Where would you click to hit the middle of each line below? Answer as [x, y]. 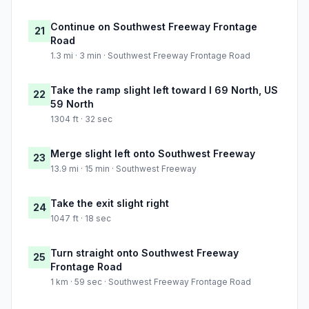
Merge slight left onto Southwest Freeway [153, 154]
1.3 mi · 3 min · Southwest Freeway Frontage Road [150, 56]
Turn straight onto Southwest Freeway [144, 253]
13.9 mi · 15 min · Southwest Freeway [123, 169]
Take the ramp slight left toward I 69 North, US [164, 90]
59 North [72, 104]
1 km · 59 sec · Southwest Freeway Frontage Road [151, 282]
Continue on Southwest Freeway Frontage [154, 27]
